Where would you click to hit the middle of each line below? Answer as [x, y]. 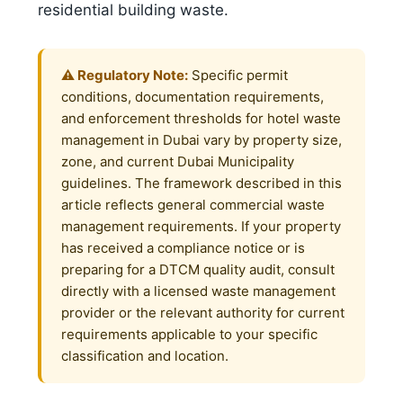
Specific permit [238, 76]
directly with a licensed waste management [198, 291]
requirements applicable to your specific [189, 335]
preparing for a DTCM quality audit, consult [198, 270]
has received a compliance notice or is [183, 248]
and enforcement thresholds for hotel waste [201, 119]
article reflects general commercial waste [193, 205]
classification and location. [145, 356]
